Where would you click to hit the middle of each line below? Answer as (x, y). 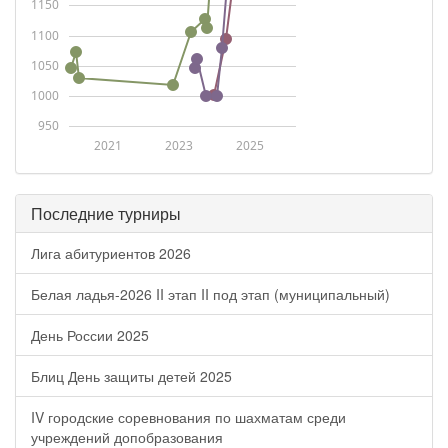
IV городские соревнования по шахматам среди (188, 417)
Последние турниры (106, 213)
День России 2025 (90, 335)
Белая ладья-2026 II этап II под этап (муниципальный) (210, 294)
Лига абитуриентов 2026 (111, 253)
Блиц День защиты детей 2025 (131, 376)
